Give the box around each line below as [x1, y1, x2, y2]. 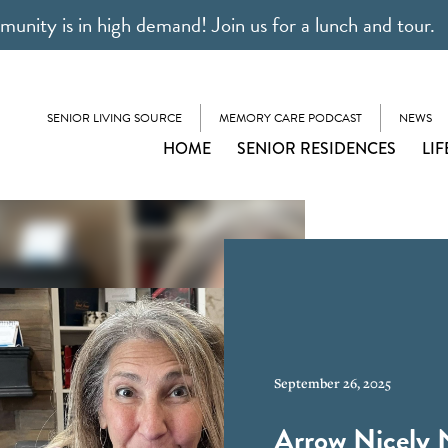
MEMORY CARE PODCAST [219, 108, 362, 127]
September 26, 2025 [274, 374, 391, 393]
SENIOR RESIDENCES [237, 136, 396, 160]
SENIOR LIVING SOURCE [47, 108, 182, 127]
